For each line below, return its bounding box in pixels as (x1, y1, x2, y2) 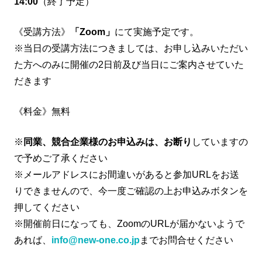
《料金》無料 (14, 106, 70, 116)
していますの (192, 136, 248, 147)
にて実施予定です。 (115, 26, 199, 37)
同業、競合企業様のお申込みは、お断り (23, 136, 192, 147)
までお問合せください (140, 235, 233, 245)
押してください (14, 202, 80, 212)
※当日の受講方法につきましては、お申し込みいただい (14, 43, 248, 53)
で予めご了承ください (14, 153, 108, 163)
